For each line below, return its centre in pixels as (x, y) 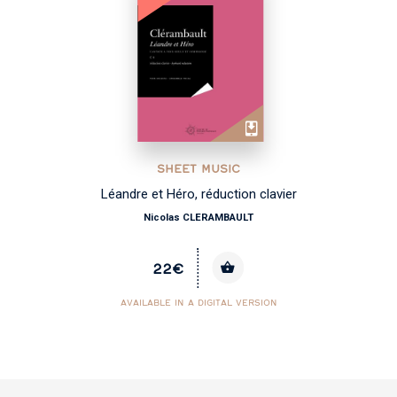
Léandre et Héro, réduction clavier (198, 194)
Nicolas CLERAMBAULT (199, 217)
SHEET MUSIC (199, 169)
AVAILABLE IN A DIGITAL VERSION (198, 303)
